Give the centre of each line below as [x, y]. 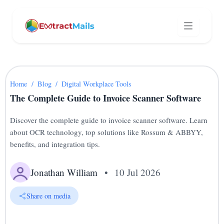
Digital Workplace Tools [96, 83]
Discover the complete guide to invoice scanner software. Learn [109, 120]
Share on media [48, 195]
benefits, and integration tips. [55, 144]
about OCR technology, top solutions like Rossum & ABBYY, [107, 132]
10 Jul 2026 [137, 172]
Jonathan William [64, 172]
